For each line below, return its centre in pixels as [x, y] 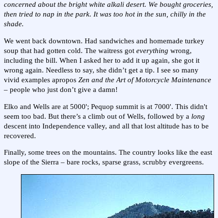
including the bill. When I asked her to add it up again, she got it [102, 60]
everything [152, 51]
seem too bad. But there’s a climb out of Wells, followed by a [98, 116]
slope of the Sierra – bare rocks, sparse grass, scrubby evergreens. [104, 162]
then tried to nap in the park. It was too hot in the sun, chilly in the [105, 14]
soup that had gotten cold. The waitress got [70, 51]
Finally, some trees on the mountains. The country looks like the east [108, 153]
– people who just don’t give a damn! [61, 90]
